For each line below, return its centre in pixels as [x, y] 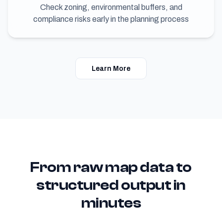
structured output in [111, 185]
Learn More [111, 68]
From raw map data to [111, 167]
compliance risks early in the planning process [111, 19]
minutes [111, 203]
